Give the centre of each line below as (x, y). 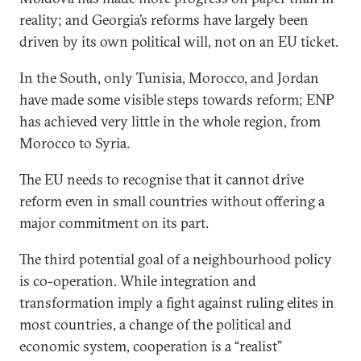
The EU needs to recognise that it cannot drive (162, 179)
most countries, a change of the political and (156, 324)
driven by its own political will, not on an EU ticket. (179, 41)
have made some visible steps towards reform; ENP (177, 100)
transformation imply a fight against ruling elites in (177, 303)
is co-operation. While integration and (138, 281)
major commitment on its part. (114, 223)
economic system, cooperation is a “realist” (151, 346)
